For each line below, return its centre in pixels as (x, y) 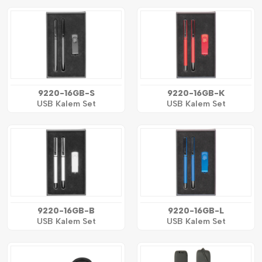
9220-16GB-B (66, 211)
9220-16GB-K (196, 93)
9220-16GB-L (196, 211)
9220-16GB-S (66, 93)
